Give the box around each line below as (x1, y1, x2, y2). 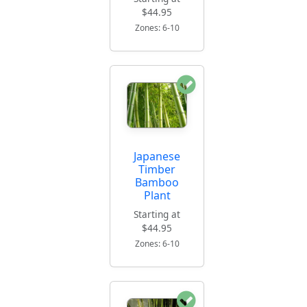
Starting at (134, 207, 180, 221)
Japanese (134, 148, 180, 164)
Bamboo (135, 174, 179, 190)
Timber (138, 161, 175, 177)
